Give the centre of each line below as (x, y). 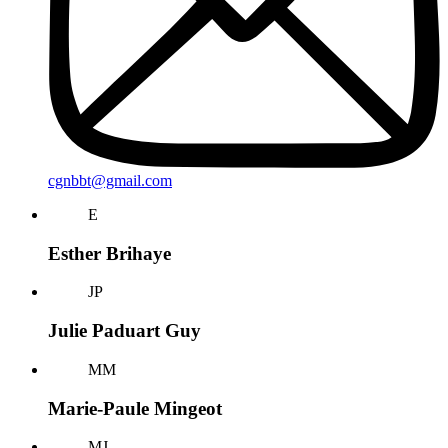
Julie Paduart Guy (124, 331)
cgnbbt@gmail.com (110, 180)
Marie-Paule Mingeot (135, 408)
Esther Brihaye (109, 253)
